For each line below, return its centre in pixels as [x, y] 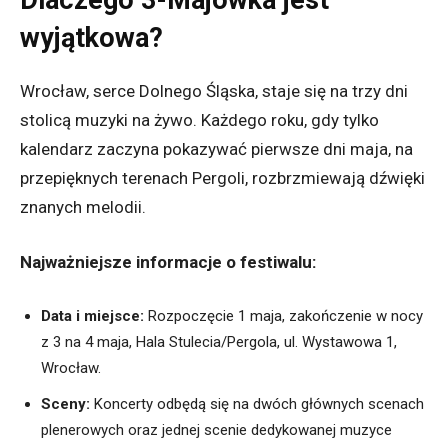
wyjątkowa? [91, 38]
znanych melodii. [83, 207]
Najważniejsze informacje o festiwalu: [168, 262]
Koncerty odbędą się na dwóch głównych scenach [257, 404]
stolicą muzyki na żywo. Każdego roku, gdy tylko [199, 120]
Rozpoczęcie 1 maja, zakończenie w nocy [283, 316]
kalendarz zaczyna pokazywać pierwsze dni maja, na [216, 149]
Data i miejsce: [92, 316]
